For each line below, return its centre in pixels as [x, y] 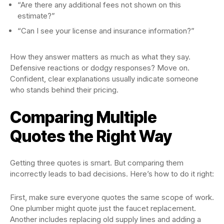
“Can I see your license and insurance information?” [106, 30]
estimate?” [36, 16]
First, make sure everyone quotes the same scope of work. [112, 197]
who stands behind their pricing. [64, 89]
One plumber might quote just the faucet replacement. [103, 208]
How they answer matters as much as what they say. [100, 56]
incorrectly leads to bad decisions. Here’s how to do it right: [112, 173]
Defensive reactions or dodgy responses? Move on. [100, 67]
